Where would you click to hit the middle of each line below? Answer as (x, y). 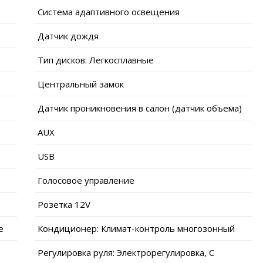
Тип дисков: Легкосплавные (96, 60)
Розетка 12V (64, 204)
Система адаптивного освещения (109, 11)
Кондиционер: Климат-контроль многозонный (136, 228)
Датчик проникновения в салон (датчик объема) (140, 108)
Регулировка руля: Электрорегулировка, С (126, 252)
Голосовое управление (86, 180)
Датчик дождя (68, 36)
